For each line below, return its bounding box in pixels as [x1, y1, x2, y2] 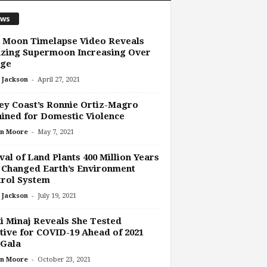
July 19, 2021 [37, 192, 76, 200]
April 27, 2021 [37, 76, 80, 84]
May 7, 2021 [37, 128, 74, 136]
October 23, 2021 [37, 256, 91, 264]
